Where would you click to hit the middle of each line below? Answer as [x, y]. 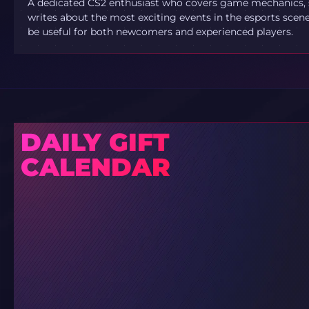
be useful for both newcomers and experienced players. [160, 32]
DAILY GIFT [95, 142]
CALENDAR [96, 167]
